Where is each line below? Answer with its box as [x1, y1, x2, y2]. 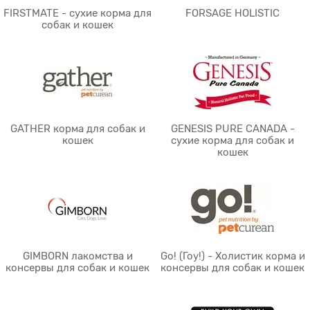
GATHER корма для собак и [10, 123, 145, 134]
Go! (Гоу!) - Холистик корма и [160, 250, 305, 262]
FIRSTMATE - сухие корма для [3, 8, 152, 19]
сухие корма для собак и [171, 135, 294, 146]
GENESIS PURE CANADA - [170, 123, 295, 134]
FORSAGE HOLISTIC [185, 8, 280, 19]
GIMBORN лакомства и [22, 250, 133, 262]
